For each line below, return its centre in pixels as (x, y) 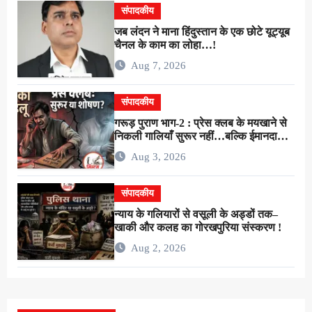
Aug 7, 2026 (159, 66)
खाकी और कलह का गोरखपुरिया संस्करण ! (198, 227)
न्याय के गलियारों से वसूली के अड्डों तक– (196, 214)
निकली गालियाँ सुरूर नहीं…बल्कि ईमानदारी (200, 136)
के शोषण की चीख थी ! (158, 149)
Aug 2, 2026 (159, 248)
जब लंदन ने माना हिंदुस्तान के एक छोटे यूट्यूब (202, 31)
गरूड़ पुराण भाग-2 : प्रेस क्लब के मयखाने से (201, 123)
